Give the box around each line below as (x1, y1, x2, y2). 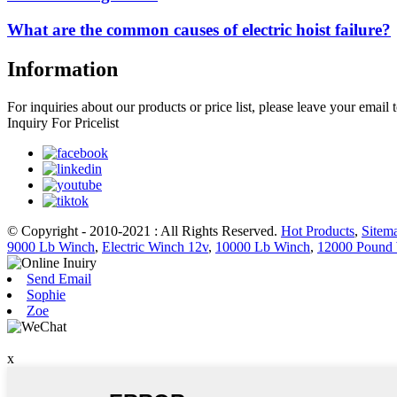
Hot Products (281, 223, 354, 239)
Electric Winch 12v (102, 239, 208, 255)
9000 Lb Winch (7, 239, 95, 255)
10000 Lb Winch (215, 239, 310, 255)
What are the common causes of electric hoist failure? (7, 20, 391, 40)
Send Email (27, 271, 91, 287)
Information (7, 58, 118, 82)
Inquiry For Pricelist (7, 115, 119, 131)
